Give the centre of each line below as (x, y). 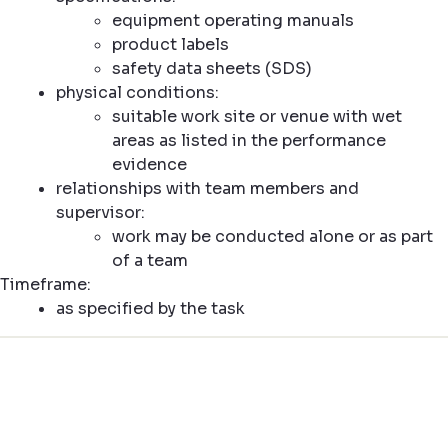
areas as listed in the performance (249, 140)
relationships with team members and (207, 188)
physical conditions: (137, 92)
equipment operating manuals (233, 20)
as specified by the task (150, 308)
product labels (170, 44)
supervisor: (100, 212)
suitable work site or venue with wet (257, 116)
